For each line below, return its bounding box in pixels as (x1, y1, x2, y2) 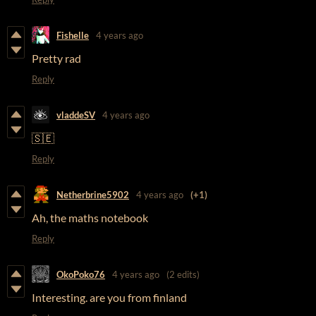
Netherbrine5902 (56, 188, 129, 200)
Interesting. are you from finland (32, 291, 187, 305)
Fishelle (56, 29, 89, 41)
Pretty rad (32, 51, 81, 66)
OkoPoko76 (56, 268, 105, 280)
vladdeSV (56, 109, 95, 121)
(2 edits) (166, 268, 200, 280)
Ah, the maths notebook (32, 211, 148, 225)
